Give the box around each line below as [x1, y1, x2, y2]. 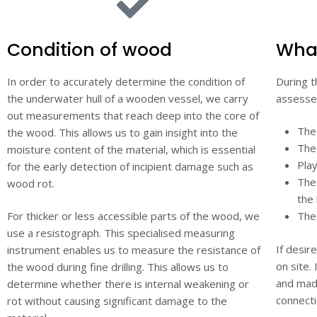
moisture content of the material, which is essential [7, 142, 255, 156]
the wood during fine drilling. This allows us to [7, 260, 229, 274]
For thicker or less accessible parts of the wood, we [7, 209, 260, 223]
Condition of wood [7, 37, 172, 62]
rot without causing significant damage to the [7, 294, 227, 308]
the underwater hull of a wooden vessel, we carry [7, 91, 248, 105]
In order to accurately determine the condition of [7, 74, 245, 88]
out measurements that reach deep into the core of [7, 108, 259, 122]
